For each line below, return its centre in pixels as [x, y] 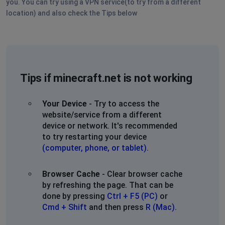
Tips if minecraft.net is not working [106, 78]
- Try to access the [123, 103]
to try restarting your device [94, 137]
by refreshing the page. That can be [108, 185]
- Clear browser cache [141, 174]
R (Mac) [160, 207]
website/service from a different [102, 115]
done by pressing [75, 196]
